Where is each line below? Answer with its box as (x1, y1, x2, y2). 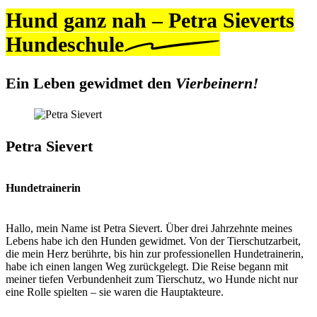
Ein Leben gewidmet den (6, 74, 171, 92)
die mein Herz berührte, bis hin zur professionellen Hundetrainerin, (6, 248, 304, 260)
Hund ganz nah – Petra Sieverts (6, 8, 294, 32)
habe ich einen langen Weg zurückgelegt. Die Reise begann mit (6, 260, 288, 273)
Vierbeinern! (171, 74, 259, 92)
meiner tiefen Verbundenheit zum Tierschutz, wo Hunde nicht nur (6, 273, 298, 286)
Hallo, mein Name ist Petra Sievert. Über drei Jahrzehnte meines (6, 222, 292, 235)
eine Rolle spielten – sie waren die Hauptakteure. (6, 286, 224, 299)
